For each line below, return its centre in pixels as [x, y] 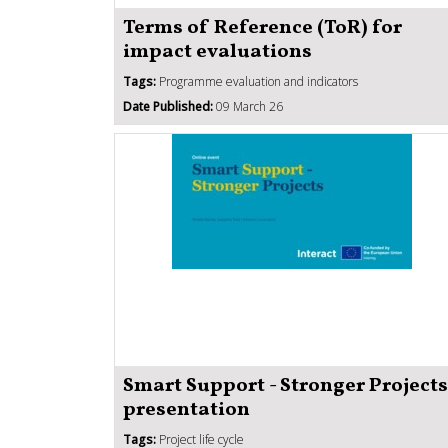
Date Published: [168, 106]
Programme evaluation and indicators [257, 81]
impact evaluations [217, 51]
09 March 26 [248, 106]
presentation [186, 409]
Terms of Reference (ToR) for [262, 27]
